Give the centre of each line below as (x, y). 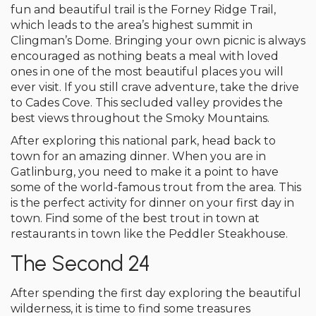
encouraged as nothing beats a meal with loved (145, 56)
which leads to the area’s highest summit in (132, 25)
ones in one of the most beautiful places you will (147, 72)
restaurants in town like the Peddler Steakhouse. (149, 234)
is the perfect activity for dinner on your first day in (152, 203)
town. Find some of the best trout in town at (135, 218)
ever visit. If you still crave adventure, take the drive (155, 87)
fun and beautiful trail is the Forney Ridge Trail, (143, 10)
